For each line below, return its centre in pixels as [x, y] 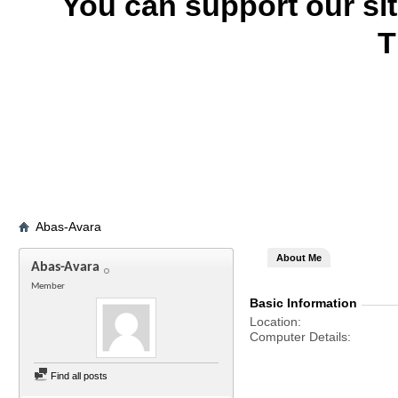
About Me [299, 258]
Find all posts [78, 376]
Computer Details [298, 337]
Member [48, 287]
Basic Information [303, 303]
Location [274, 322]
